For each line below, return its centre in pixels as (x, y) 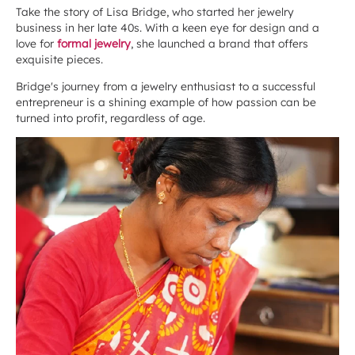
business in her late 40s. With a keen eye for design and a (168, 28)
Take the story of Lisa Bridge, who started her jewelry (155, 12)
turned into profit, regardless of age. (111, 118)
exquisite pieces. (61, 59)
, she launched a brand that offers (219, 44)
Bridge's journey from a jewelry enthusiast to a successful (166, 86)
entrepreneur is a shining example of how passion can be (166, 102)
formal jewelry (94, 44)
